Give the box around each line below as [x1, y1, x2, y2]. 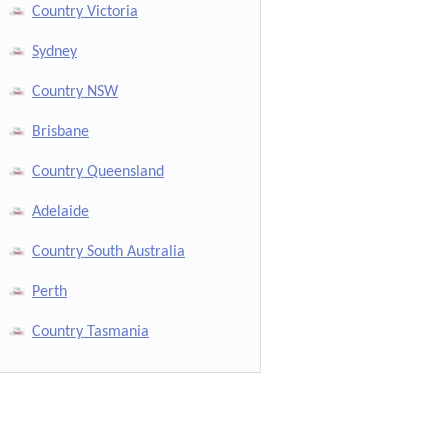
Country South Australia [32, 243, 185, 260]
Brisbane [32, 123, 89, 140]
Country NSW [32, 83, 118, 100]
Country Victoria [32, 3, 138, 20]
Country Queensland [32, 163, 164, 180]
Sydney [32, 43, 77, 60]
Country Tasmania [32, 323, 149, 340]
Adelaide [32, 203, 89, 220]
